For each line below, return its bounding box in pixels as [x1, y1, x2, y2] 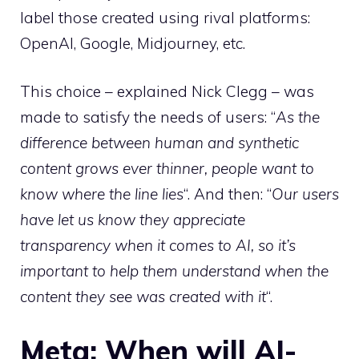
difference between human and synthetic [20, 133, 299, 152]
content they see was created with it [20, 287, 266, 306]
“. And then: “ [184, 184, 272, 204]
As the [276, 107, 320, 127]
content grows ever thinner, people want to [20, 159, 314, 178]
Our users [272, 184, 339, 204]
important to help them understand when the [20, 261, 329, 280]
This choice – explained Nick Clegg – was [20, 82, 314, 101]
